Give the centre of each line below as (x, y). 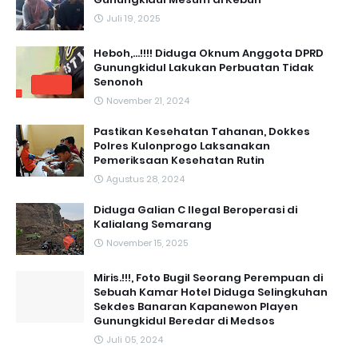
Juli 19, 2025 (133, 18)
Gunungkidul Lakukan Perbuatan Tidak (204, 68)
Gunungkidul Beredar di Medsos (184, 321)
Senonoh (118, 82)
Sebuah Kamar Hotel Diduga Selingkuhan (211, 292)
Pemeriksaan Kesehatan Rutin (179, 160)
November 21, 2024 (148, 101)
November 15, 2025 (147, 243)
